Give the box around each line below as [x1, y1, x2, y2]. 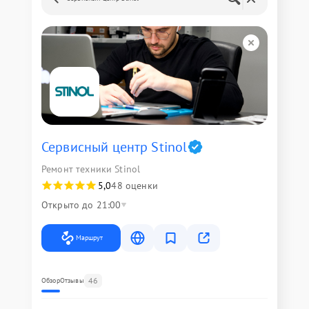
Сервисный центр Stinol [41, 137, 188, 156]
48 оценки [111, 179, 158, 192]
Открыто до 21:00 [41, 198, 121, 211]
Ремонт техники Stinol [41, 162, 141, 175]
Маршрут [76, 232, 103, 242]
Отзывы [59, 275, 84, 285]
